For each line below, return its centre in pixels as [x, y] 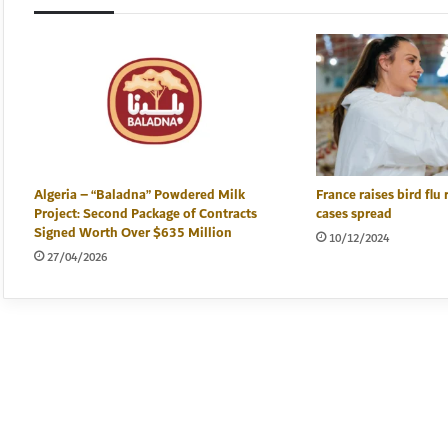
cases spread [353, 214]
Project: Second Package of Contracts [145, 214]
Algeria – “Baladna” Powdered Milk [139, 195]
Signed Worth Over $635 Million [133, 233]
